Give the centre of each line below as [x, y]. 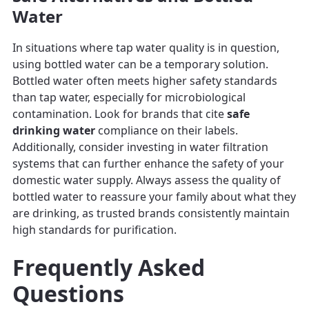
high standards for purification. [94, 229]
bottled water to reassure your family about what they [154, 196]
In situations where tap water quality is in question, [146, 47]
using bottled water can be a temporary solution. [140, 64]
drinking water [54, 130]
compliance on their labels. [167, 130]
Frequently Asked [109, 267]
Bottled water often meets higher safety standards [145, 80]
